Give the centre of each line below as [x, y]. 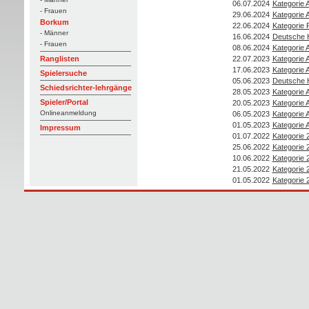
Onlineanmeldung [68, 113]
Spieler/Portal [64, 102]
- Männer [54, 33]
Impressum [60, 128]
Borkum [54, 22]
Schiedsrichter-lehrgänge [86, 88]
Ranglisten [59, 59]
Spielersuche [63, 73]
